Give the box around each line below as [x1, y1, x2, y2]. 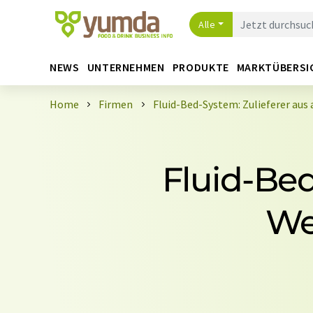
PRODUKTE [172, 59, 229, 74]
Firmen [99, 97, 133, 111]
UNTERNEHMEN [87, 59, 165, 74]
